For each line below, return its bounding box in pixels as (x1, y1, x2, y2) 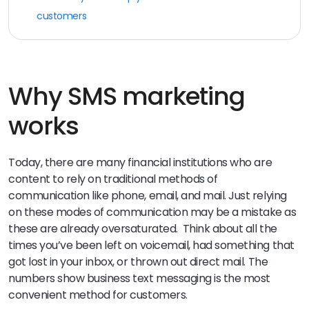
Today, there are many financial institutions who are (8, 154, 272, 171)
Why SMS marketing (8, 79, 246, 114)
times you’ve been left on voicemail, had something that (8, 237, 295, 254)
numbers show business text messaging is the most (8, 270, 270, 287)
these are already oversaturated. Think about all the (8, 221, 277, 237)
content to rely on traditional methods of (8, 171, 218, 188)
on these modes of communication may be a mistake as (8, 204, 297, 221)
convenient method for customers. (8, 287, 192, 303)
